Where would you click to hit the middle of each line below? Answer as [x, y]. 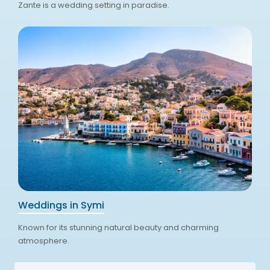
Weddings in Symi [61, 205]
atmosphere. [43, 240]
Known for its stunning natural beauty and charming [118, 227]
